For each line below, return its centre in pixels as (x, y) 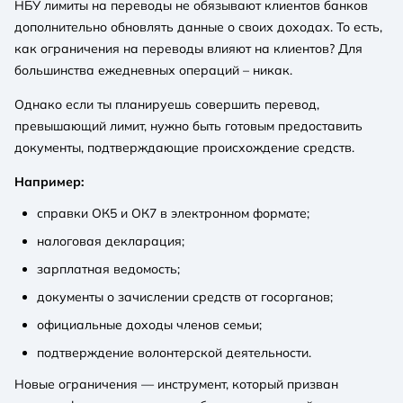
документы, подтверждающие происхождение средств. (184, 147)
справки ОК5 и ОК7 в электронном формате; (173, 213)
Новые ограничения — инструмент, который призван (176, 384)
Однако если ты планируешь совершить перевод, (167, 104)
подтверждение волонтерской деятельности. (174, 352)
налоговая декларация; (111, 241)
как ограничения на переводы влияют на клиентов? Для (188, 48)
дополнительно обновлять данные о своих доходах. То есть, (198, 27)
